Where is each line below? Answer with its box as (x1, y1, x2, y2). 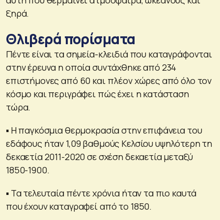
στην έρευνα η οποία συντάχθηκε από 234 (6, 61, 177, 73)
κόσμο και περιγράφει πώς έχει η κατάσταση (6, 87, 189, 100)
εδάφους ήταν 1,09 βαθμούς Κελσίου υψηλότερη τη (6, 137, 213, 149)
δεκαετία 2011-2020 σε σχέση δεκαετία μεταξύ (6, 150, 193, 163)
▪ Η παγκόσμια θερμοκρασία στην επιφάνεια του (6, 124, 202, 136)
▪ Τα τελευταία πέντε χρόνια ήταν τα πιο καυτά (6, 187, 197, 199)
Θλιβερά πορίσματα (6, 29, 136, 48)
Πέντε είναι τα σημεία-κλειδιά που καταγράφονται (6, 48, 212, 60)
